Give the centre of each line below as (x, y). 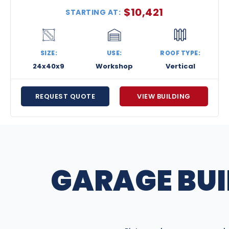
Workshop (114, 66)
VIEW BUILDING (164, 97)
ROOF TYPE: (180, 53)
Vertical (180, 66)
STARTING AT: (93, 12)
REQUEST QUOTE (65, 97)
